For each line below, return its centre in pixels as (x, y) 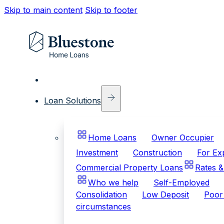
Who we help (113, 182)
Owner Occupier (183, 137)
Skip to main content (43, 10)
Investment (97, 152)
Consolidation (101, 194)
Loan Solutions (72, 100)
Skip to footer (111, 10)
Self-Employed (181, 182)
